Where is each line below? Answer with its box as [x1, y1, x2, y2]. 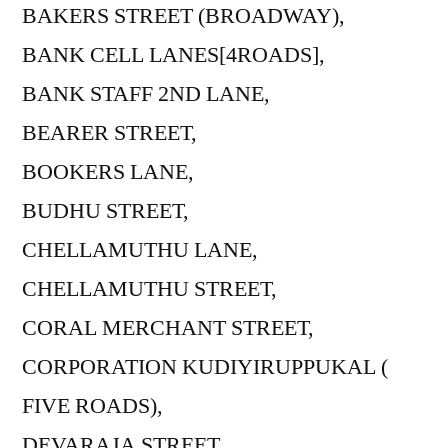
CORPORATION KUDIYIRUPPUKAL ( [22, 352, 388, 381]
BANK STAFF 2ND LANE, [22, 79, 270, 108]
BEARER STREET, [22, 118, 197, 147]
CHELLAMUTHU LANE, [22, 235, 258, 264]
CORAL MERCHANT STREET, [22, 313, 314, 342]
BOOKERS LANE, [22, 157, 194, 186]
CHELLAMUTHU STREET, [22, 274, 277, 303]
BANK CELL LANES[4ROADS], [22, 40, 325, 69]
